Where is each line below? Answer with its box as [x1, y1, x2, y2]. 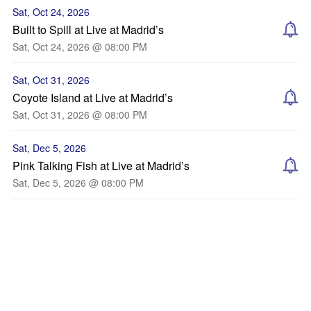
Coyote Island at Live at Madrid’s [12, 90, 173, 106]
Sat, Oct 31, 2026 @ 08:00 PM [12, 108, 147, 121]
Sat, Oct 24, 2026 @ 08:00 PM [12, 40, 147, 53]
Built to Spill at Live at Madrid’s [12, 22, 164, 37]
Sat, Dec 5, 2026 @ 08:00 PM [12, 176, 144, 190]
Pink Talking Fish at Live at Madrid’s [12, 158, 190, 174]
